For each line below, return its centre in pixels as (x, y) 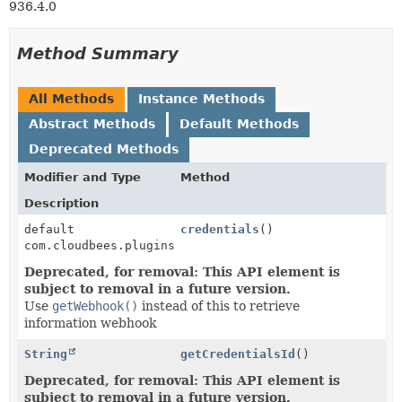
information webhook (90, 323)
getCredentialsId (238, 354)
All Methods (71, 99)
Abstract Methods (92, 124)
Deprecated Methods (104, 149)
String (46, 354)
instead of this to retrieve (219, 306)
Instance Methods (201, 99)
